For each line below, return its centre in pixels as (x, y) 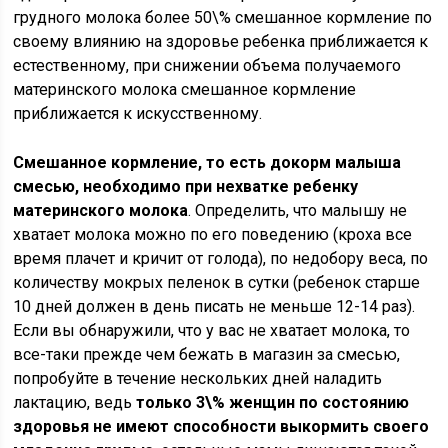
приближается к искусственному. (138, 113)
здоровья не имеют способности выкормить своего (221, 426)
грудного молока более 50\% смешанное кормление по (223, 17)
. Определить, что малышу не (298, 210)
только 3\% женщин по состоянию (273, 402)
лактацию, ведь (75, 402)
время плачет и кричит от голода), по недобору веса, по (221, 258)
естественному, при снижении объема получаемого (207, 65)
